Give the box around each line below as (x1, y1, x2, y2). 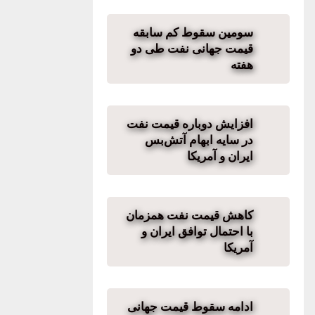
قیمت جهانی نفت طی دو (131, 42, 253, 55)
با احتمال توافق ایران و (141, 225, 253, 238)
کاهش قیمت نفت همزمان (126, 209, 253, 221)
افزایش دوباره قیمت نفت (127, 117, 253, 130)
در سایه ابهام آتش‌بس (145, 134, 253, 146)
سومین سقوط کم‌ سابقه (133, 26, 253, 39)
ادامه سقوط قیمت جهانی (127, 300, 253, 313)
